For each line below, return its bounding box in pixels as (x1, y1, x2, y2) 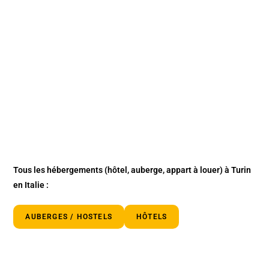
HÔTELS (136, 212, 168, 221)
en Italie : (13, 180, 49, 190)
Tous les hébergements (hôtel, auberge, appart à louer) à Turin (13, 165, 252, 175)
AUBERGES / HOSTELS (25, 212, 113, 221)
